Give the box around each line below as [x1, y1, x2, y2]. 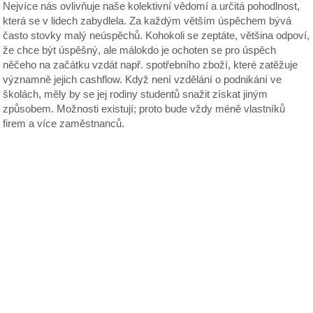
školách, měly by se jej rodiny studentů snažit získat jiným [3, 88, 268, 100]
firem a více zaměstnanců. [3, 117, 125, 129]
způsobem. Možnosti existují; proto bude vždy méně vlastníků [3, 103, 286, 115]
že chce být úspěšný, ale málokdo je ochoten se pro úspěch [3, 44, 277, 56]
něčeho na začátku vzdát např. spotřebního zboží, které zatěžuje [3, 59, 298, 71]
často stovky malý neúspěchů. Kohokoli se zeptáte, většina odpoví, [3, 29, 310, 41]
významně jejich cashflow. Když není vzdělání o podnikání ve [3, 73, 282, 85]
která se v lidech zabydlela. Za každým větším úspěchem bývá [3, 15, 292, 27]
